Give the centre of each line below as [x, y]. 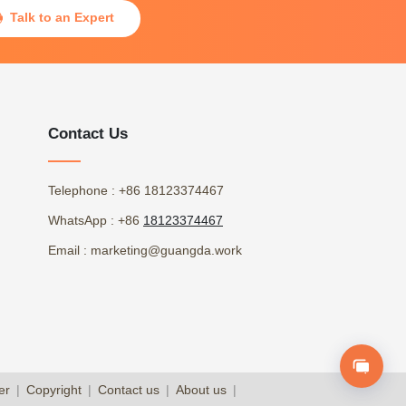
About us [201, 390]
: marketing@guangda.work [161, 251]
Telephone [78, 191]
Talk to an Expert [63, 17]
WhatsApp [77, 221]
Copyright [53, 390]
